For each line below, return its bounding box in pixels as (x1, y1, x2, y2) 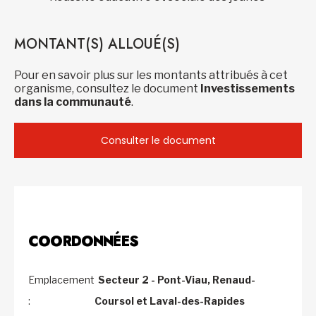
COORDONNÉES (28, 231, 138, 252)
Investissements (200, 82, 295, 95)
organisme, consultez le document (14, 82, 200, 95)
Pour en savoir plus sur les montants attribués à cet (14, 68, 288, 82)
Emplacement (28, 274, 95, 286)
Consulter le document (100, 133, 216, 147)
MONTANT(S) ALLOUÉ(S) (14, 34, 180, 54)
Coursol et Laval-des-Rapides (95, 295, 245, 307)
